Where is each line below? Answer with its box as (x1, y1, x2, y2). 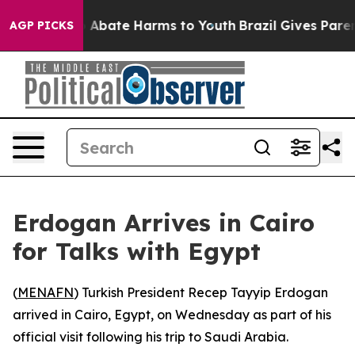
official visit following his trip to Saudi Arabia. (13, 329, 288, 345)
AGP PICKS (10, 18, 74, 32)
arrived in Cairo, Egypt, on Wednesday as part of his (13, 307, 331, 323)
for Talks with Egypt (13, 236, 261, 266)
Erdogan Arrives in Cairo (13, 208, 315, 238)
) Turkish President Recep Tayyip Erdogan (74, 284, 328, 300)
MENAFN (17, 284, 74, 300)
